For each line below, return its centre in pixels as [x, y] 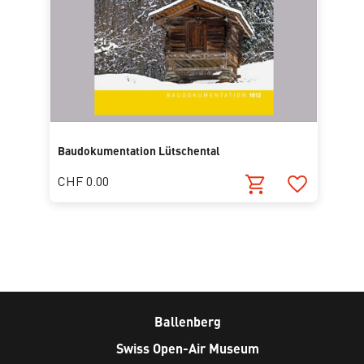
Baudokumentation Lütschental [139, 150]
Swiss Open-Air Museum [188, 349]
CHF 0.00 [84, 180]
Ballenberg [188, 322]
